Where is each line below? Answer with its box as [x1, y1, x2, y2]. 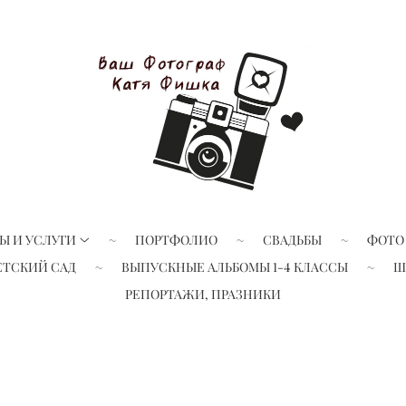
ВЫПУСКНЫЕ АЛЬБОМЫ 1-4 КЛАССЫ [121, 257, 348, 275]
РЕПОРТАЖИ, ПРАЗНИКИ [125, 285, 281, 303]
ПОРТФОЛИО [134, 230, 217, 248]
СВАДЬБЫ [262, 230, 322, 248]
